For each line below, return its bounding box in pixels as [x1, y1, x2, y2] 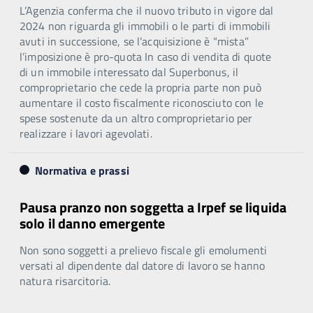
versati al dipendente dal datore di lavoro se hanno [20, 256, 265, 274]
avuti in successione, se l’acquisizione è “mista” [20, 32, 249, 50]
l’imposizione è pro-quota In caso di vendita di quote [20, 48, 272, 65]
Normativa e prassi [35, 161, 129, 179]
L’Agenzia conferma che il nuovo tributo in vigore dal [20, 1, 274, 19]
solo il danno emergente [20, 212, 166, 234]
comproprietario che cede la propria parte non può [20, 78, 261, 96]
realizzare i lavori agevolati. [20, 124, 152, 142]
